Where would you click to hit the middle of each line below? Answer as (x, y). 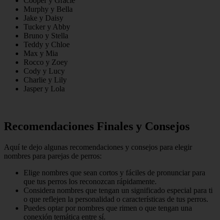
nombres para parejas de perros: (53, 156)
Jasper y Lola (44, 89)
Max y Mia (41, 54)
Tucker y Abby (47, 27)
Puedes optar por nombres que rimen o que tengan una (108, 208)
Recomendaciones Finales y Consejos (97, 126)
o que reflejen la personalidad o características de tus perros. (116, 199)
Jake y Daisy (43, 18)
